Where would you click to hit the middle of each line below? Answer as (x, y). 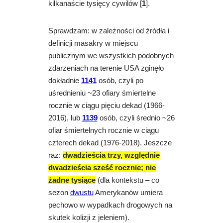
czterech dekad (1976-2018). (96, 143)
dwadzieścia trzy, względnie (111, 156)
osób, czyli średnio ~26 (137, 118)
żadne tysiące (72, 180)
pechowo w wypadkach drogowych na (110, 205)
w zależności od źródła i (130, 31)
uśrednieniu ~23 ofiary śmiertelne (102, 93)
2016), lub (65, 118)
